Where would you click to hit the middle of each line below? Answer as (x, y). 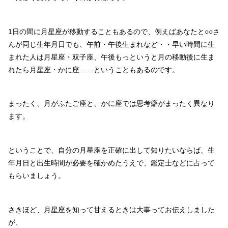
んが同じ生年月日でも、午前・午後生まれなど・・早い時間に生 (111, 44)
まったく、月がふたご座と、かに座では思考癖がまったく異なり (111, 104)
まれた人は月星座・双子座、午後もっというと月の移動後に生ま (111, 57)
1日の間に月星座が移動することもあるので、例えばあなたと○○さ (114, 31)
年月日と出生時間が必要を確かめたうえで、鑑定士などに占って (111, 163)
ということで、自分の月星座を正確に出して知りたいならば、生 (111, 150)
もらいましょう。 (37, 176)
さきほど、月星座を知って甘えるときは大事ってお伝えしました (111, 209)
